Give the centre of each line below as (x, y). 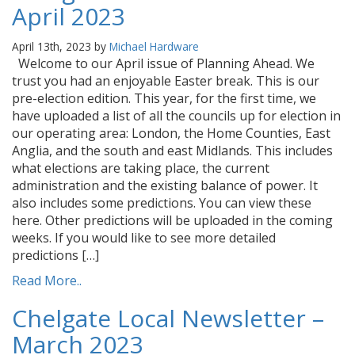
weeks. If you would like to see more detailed (144, 238)
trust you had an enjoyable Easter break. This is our (166, 81)
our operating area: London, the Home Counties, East (171, 133)
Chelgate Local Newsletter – (168, 318)
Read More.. (47, 281)
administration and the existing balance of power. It (165, 185)
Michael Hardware (154, 46)
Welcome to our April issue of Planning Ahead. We (163, 63)
